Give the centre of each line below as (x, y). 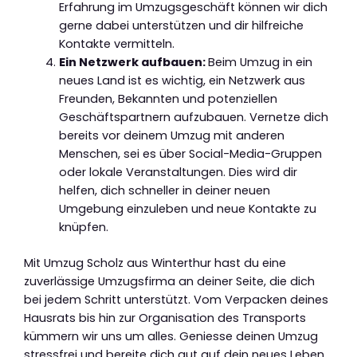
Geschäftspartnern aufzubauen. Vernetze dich (193, 117)
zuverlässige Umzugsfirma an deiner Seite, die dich (169, 281)
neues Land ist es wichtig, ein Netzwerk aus (182, 80)
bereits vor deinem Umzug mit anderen (171, 135)
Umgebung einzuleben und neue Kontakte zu (187, 208)
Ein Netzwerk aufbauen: (133, 62)
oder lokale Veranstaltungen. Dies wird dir (178, 172)
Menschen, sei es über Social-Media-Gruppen (190, 153)
